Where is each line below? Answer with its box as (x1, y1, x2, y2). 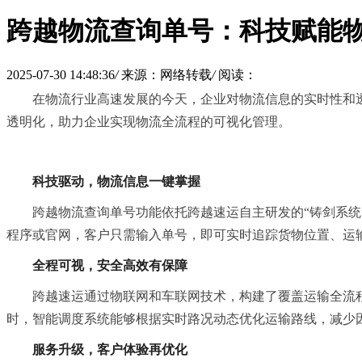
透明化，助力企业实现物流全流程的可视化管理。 (6, 114, 294, 128)
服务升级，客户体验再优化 (32, 342, 191, 356)
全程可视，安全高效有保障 (32, 258, 191, 272)
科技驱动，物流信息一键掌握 (32, 174, 204, 188)
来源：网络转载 (121, 67, 212, 82)
